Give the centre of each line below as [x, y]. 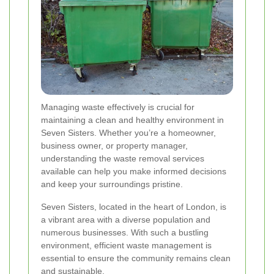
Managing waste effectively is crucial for [118, 107]
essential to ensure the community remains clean [136, 258]
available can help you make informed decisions [134, 172]
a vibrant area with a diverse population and [126, 220]
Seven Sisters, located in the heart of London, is [134, 207]
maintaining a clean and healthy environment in [132, 120]
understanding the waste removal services [123, 159]
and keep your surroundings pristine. [112, 184]
